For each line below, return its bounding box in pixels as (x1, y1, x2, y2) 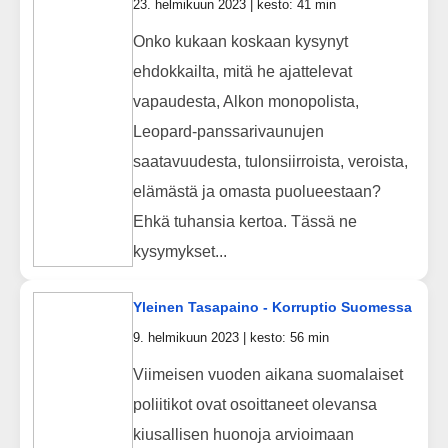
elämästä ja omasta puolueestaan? (132, 182, 381, 200)
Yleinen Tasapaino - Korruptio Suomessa (132, 299, 412, 316)
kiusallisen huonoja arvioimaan (132, 425, 354, 443)
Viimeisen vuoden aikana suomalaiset (132, 365, 403, 383)
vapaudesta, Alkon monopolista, (132, 92, 359, 110)
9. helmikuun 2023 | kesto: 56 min (132, 330, 329, 346)
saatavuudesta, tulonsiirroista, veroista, (132, 152, 408, 170)
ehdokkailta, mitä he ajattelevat (132, 62, 352, 80)
